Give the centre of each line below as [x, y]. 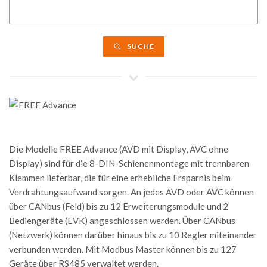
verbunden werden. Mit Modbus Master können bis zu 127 [123, 249]
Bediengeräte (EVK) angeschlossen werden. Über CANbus [122, 221]
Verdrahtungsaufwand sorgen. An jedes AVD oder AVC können [131, 192]
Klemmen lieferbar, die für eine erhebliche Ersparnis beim [120, 178]
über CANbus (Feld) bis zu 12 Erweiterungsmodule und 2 [119, 206]
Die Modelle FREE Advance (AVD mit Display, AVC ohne [119, 149]
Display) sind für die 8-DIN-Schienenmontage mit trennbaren [129, 163]
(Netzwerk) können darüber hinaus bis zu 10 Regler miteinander [133, 235]
